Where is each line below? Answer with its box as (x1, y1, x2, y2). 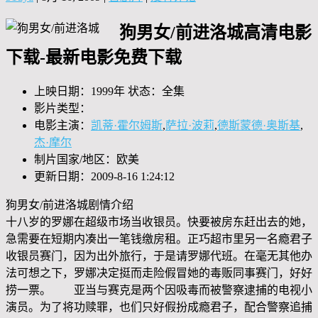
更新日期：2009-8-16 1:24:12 (34, 170, 175, 183)
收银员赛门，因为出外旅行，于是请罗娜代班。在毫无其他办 (6, 250, 312, 263)
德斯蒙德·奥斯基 (217, 119, 300, 132)
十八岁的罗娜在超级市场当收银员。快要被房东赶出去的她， (6, 216, 312, 229)
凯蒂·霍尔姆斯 (91, 119, 163, 132)
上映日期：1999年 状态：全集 (34, 85, 185, 98)
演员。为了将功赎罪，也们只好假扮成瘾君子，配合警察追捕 (6, 301, 312, 314)
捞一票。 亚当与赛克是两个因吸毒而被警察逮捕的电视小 (6, 284, 312, 297)
